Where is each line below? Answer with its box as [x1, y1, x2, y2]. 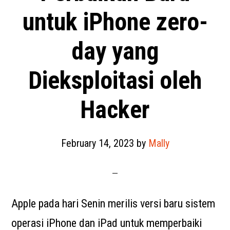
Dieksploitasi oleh [28, 66, 202, 95]
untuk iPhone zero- [22, 7, 208, 36]
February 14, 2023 [61, 137, 134, 149]
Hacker [80, 95, 150, 124]
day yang [71, 36, 159, 66]
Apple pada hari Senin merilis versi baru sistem [11, 197, 216, 210]
